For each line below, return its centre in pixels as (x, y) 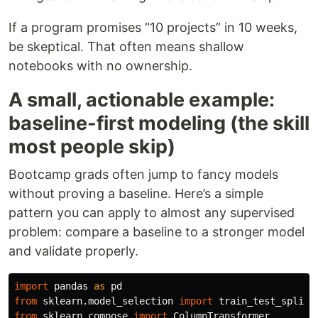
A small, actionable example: (142, 100)
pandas (71, 286)
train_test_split (264, 301)
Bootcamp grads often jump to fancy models (143, 174)
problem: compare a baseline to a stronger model (157, 232)
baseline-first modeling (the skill (159, 123)
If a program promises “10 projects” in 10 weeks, (153, 27)
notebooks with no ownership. (100, 66)
